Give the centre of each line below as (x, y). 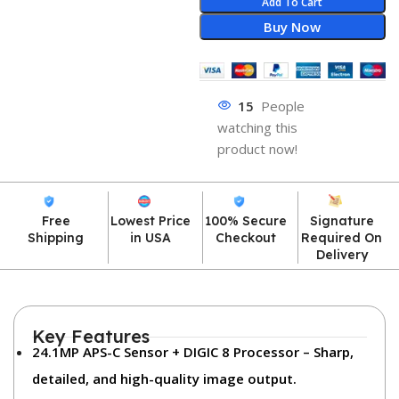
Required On (342, 238)
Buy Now (293, 27)
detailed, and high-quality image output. (164, 379)
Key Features (91, 336)
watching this (257, 127)
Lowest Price (151, 221)
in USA (151, 238)
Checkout (245, 238)
